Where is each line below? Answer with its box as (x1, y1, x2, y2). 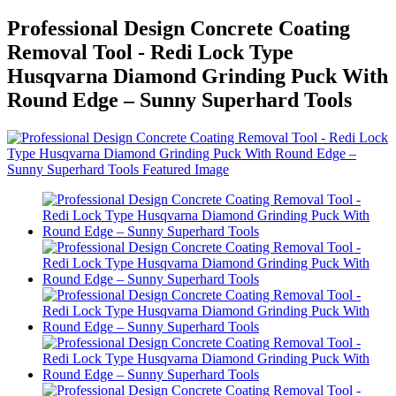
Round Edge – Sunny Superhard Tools (7, 88, 352, 112)
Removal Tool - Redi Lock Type (7, 41, 293, 65)
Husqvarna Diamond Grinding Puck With (7, 65, 388, 88)
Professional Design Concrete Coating (7, 17, 350, 41)
